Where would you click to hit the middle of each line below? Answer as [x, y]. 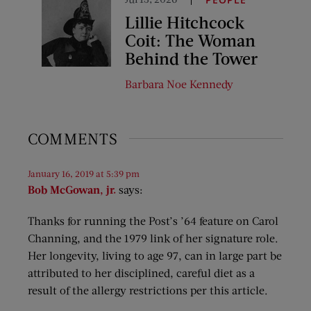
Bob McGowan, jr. [72, 190]
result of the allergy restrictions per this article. [148, 290]
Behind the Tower [191, 58]
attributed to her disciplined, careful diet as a [141, 273]
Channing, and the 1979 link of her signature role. [153, 238]
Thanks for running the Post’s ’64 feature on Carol [153, 221]
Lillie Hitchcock [185, 22]
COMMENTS [73, 139]
